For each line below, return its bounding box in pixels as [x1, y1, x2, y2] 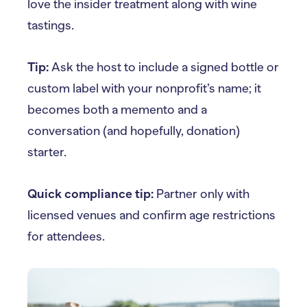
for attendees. [27, 230, 105, 243]
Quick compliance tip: [27, 187, 153, 201]
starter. [27, 145, 66, 159]
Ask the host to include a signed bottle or [49, 60, 279, 74]
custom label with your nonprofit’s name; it [27, 82, 261, 95]
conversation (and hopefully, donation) [27, 124, 240, 138]
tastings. [27, 19, 74, 32]
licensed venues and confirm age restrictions [27, 208, 275, 222]
